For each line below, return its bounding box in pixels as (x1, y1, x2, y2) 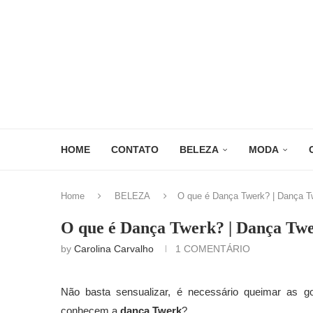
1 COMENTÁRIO (175, 243, 250, 255)
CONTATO (111, 144, 159, 156)
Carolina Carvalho (74, 243, 154, 255)
